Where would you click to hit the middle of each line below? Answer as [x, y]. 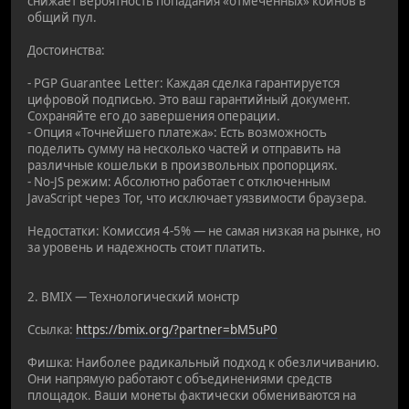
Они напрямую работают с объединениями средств [180, 378]
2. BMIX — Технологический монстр [133, 296]
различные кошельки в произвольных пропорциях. [183, 165]
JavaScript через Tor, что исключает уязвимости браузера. [197, 198]
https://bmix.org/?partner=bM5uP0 [177, 329]
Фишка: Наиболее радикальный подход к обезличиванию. [204, 362]
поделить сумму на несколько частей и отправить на [184, 148]
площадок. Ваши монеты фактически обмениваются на [192, 395]
